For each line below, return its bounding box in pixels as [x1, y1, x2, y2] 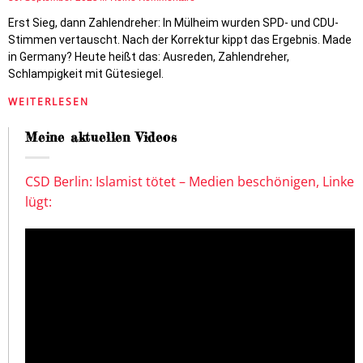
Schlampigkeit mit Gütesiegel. [8, 67, 164, 80]
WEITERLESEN [8, 95, 89, 109]
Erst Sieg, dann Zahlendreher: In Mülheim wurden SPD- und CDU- [8, 16, 339, 29]
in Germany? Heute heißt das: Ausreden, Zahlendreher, [8, 50, 289, 63]
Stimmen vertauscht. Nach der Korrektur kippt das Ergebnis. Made [8, 33, 352, 46]
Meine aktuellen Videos [25, 129, 177, 145]
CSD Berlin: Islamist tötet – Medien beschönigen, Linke [25, 172, 354, 190]
